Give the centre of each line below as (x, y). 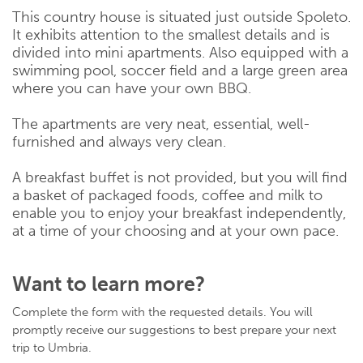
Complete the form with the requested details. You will (162, 312)
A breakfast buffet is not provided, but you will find (180, 177)
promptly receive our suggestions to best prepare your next (174, 329)
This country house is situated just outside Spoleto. (181, 17)
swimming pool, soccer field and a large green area (180, 70)
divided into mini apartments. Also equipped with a (180, 52)
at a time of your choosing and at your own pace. (175, 231)
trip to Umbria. (52, 347)
